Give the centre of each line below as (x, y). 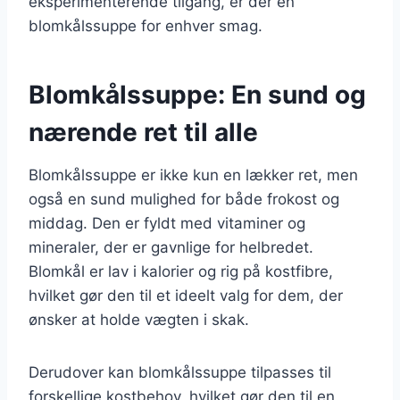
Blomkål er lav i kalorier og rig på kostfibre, (181, 271)
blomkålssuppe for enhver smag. (146, 25)
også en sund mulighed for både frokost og (184, 199)
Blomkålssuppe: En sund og (197, 94)
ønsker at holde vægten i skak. (139, 319)
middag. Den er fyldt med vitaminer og (167, 223)
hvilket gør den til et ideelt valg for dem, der (186, 295)
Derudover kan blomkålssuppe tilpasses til (180, 372)
